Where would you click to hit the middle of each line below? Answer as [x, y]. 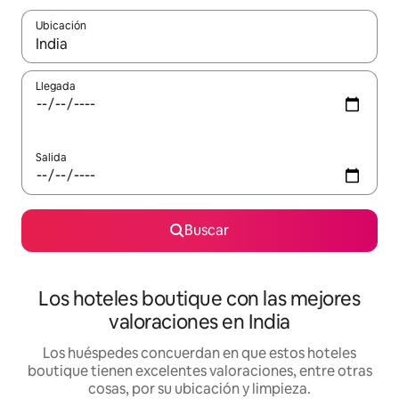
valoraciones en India [199, 322]
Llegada [56, 87]
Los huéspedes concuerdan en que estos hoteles [199, 354]
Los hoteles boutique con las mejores [199, 299]
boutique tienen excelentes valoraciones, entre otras [199, 371]
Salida [51, 158]
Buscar [207, 231]
